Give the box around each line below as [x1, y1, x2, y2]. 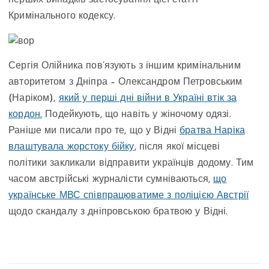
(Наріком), [8, 94, 59, 104]
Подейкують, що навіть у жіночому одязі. [42, 110, 231, 120]
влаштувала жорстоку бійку [8, 142, 134, 153]
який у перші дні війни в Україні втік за [58, 94, 237, 104]
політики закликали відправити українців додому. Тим [8, 159, 254, 169]
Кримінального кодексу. [8, 11, 116, 22]
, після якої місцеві [134, 142, 220, 153]
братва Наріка [180, 126, 245, 136]
